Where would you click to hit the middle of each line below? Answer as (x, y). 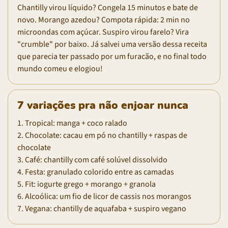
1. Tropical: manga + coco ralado (72, 123)
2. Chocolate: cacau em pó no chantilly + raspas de (102, 135)
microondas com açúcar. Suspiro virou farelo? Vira (103, 32)
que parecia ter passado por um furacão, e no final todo (112, 56)
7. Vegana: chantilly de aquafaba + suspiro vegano (102, 208)
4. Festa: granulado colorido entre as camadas (96, 172)
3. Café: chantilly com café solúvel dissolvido (92, 160)
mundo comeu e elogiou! (60, 68)
